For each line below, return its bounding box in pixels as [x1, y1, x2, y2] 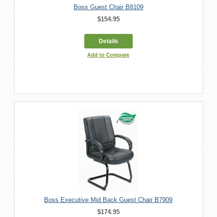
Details [98, 37, 118, 45]
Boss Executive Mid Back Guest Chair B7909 [44, 196, 173, 203]
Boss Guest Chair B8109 [73, 3, 143, 11]
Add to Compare [87, 51, 130, 58]
